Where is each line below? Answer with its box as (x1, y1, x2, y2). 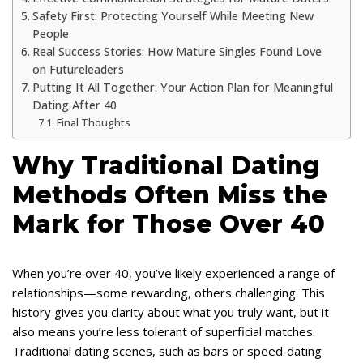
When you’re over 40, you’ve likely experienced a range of (12, 265, 335, 281)
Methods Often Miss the (12, 180, 327, 210)
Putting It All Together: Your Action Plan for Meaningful (32, 79, 333, 95)
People (32, 26, 69, 41)
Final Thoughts (56, 115, 130, 130)
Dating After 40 (32, 97, 117, 113)
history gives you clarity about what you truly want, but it (12, 304, 329, 320)
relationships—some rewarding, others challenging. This (12, 284, 325, 301)
